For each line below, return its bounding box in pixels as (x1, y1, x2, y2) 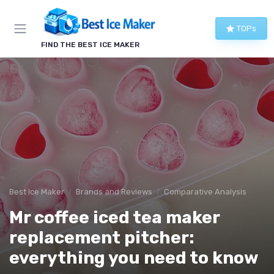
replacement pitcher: (9, 227, 194, 248)
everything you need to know (9, 247, 258, 268)
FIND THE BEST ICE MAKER (41, 40, 139, 49)
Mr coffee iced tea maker (9, 207, 220, 228)
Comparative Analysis (164, 187, 246, 196)
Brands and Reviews (76, 187, 152, 196)
